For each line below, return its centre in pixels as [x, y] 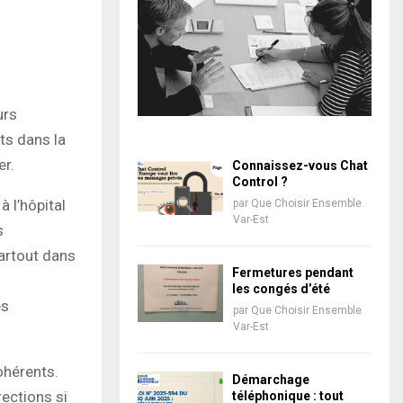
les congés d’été [281, 289]
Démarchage [271, 380]
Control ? [260, 182]
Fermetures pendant [293, 273]
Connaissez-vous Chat [300, 166]
